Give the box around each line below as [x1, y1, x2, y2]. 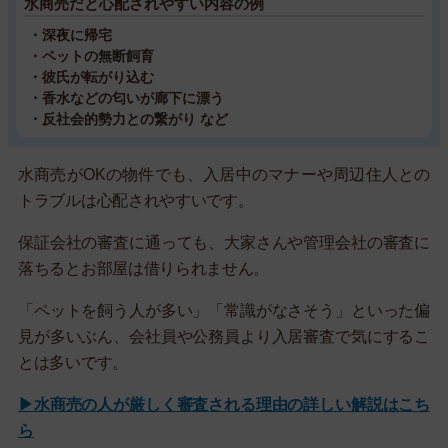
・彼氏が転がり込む [28, 68, 154, 85]
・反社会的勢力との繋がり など [28, 110, 228, 127]
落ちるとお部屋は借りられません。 [18, 259, 270, 277]
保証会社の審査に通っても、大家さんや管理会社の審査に [18, 233, 430, 251]
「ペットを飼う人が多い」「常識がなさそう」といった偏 [18, 301, 430, 319]
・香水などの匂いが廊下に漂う [28, 89, 224, 106]
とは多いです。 [18, 353, 128, 371]
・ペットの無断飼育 [28, 47, 154, 64]
